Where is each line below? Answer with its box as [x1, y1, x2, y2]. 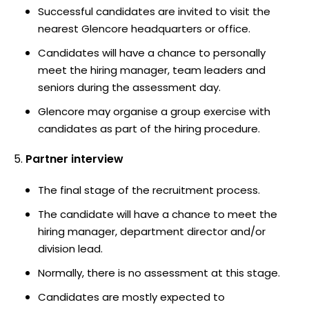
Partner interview [26, 150, 123, 167]
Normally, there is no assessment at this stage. [38, 265, 280, 280]
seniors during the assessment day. [38, 79, 221, 94]
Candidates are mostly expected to [38, 289, 225, 304]
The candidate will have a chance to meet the [38, 206, 277, 221]
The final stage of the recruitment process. [38, 182, 260, 197]
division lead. [38, 241, 103, 256]
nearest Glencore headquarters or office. [38, 21, 250, 36]
